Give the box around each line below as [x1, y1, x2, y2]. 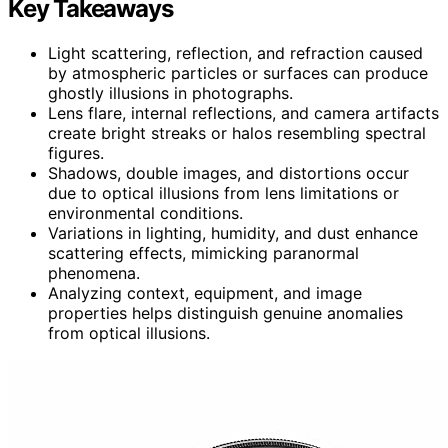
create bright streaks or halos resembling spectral [48, 122, 426, 143]
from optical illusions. [48, 322, 210, 343]
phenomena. [48, 262, 140, 283]
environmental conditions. [48, 202, 243, 223]
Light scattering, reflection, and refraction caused [48, 42, 423, 63]
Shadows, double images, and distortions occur [48, 162, 409, 183]
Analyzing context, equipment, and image [48, 282, 362, 303]
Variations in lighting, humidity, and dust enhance [48, 222, 418, 243]
